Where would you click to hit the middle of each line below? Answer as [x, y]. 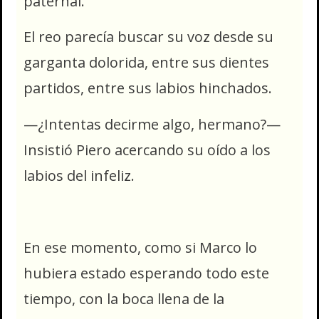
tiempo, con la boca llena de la [124, 298]
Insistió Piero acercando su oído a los [147, 150]
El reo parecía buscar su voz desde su [148, 37]
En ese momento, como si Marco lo [140, 247]
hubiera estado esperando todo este [146, 273]
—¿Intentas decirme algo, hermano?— [152, 124]
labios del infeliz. [79, 175]
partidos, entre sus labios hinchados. [148, 88]
